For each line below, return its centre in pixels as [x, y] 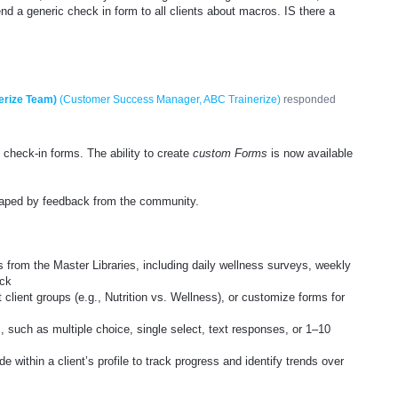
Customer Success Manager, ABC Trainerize [170, 100]
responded [308, 100]
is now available [310, 153]
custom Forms [230, 153]
